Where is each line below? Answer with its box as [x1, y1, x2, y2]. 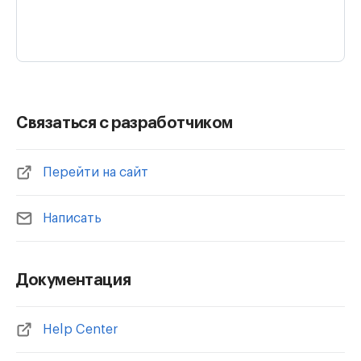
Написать [43, 212, 102, 225]
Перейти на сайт [43, 166, 148, 179]
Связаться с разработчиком [16, 115, 233, 131]
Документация [16, 272, 131, 288]
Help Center [43, 323, 118, 336]
